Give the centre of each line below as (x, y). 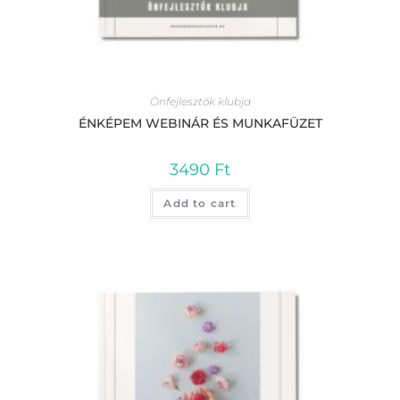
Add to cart (200, 203)
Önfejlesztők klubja (200, 101)
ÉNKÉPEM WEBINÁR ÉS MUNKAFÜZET (200, 123)
